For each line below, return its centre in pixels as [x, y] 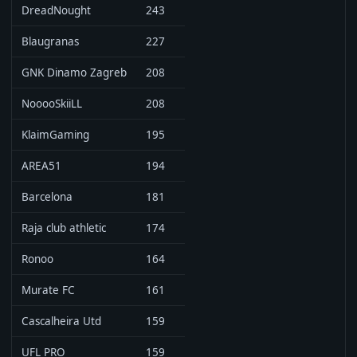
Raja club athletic [64, 228]
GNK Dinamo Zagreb [74, 73]
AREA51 [41, 166]
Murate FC [48, 290]
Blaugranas [50, 41]
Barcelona [47, 197]
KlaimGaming [55, 135]
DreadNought [56, 10]
